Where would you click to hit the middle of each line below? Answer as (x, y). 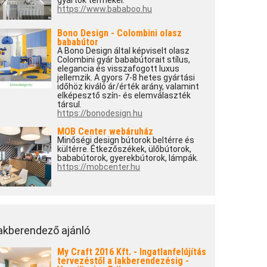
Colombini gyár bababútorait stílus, (123, 60)
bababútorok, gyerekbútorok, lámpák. (128, 158)
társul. (69, 104)
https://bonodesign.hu (100, 113)
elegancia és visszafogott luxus (118, 69)
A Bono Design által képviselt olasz (123, 51)
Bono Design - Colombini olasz (119, 33)
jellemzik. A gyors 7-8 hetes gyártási (126, 77)
